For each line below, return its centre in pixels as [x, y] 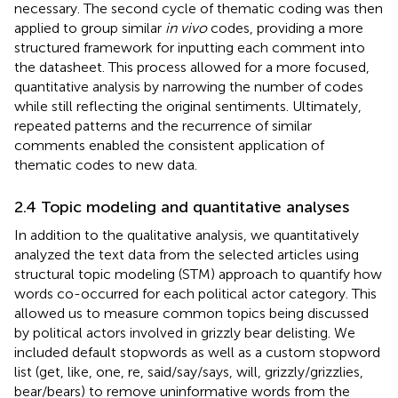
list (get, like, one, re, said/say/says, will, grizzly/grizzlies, [189, 371]
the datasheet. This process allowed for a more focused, [192, 67]
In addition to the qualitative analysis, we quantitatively [187, 235]
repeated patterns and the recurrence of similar [163, 125]
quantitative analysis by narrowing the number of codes [189, 86]
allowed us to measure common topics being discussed [191, 313]
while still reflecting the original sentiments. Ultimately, [188, 106]
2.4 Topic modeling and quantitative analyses [182, 207]
